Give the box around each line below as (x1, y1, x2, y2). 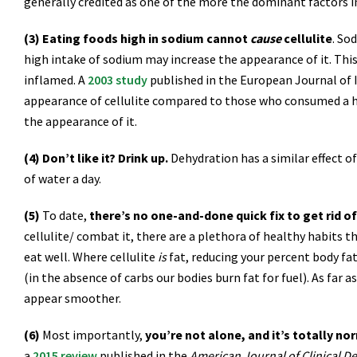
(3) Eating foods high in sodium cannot (24, 30, 250, 46)
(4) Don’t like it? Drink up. (24, 150, 168, 166)
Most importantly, (40, 327, 145, 343)
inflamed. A (24, 72, 88, 88)
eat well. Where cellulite (24, 249, 158, 265)
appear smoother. (24, 290, 121, 306)
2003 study (88, 72, 147, 88)
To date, (40, 207, 89, 223)
